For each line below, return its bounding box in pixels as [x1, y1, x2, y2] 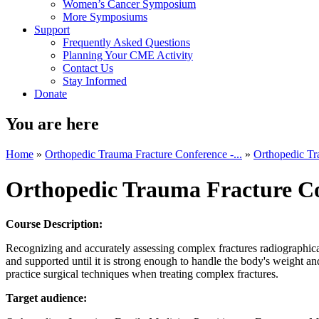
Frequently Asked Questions [63, 36, 190, 49]
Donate [34, 88, 67, 100]
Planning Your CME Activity [63, 49, 193, 62]
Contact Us [63, 62, 113, 75]
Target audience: [6, 292, 90, 304]
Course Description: [6, 218, 103, 230]
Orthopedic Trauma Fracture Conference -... [45, 148, 242, 161]
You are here [6, 115, 99, 134]
